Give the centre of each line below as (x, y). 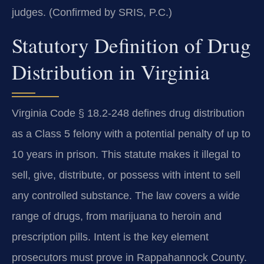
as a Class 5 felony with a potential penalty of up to (131, 133)
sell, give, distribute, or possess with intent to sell (126, 175)
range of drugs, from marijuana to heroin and (117, 216)
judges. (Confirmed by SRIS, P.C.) (92, 13)
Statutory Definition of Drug (131, 45)
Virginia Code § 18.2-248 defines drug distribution (128, 113)
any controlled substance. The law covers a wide (126, 195)
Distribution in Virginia (111, 71)
